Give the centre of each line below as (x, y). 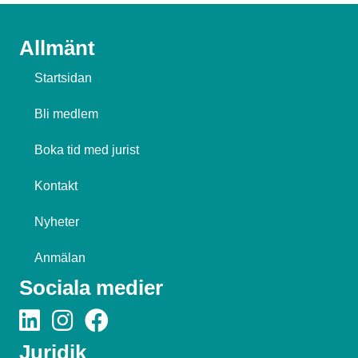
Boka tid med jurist (87, 150)
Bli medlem (66, 114)
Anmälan (60, 258)
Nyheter (57, 222)
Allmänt (57, 48)
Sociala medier (91, 288)
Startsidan (63, 78)
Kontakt (56, 186)
